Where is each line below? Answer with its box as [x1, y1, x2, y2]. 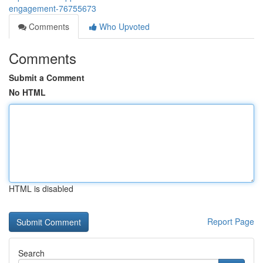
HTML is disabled [9, 183, 73, 194]
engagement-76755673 [9, 2, 96, 14]
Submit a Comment [9, 72, 85, 83]
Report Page [207, 215, 254, 227]
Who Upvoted [97, 21, 150, 32]
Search [18, 247, 45, 259]
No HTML [9, 86, 46, 98]
